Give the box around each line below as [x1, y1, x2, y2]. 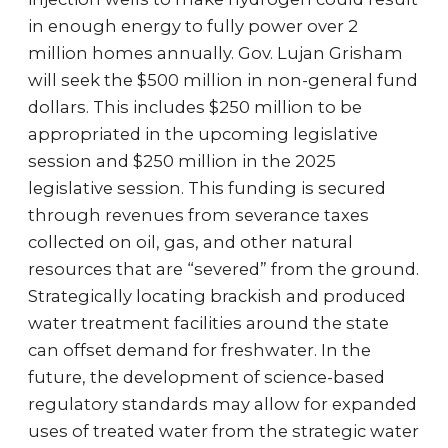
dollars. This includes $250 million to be [28, 97, 362, 117]
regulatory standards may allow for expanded [28, 394, 417, 414]
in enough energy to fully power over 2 [28, 16, 358, 36]
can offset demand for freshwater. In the [28, 340, 371, 360]
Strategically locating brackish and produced [28, 286, 406, 306]
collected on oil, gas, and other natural [28, 232, 353, 252]
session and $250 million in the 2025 [28, 151, 336, 171]
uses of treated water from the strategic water [28, 421, 419, 441]
